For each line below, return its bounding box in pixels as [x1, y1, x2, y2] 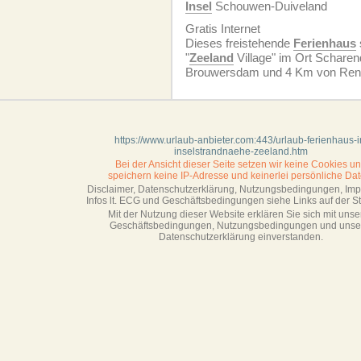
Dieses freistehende [185, 36, 293, 50]
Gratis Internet [185, 22, 260, 35]
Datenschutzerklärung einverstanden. [159, 231, 323, 243]
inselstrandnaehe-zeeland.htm [174, 146, 308, 157]
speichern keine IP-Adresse [108, 170, 229, 181]
